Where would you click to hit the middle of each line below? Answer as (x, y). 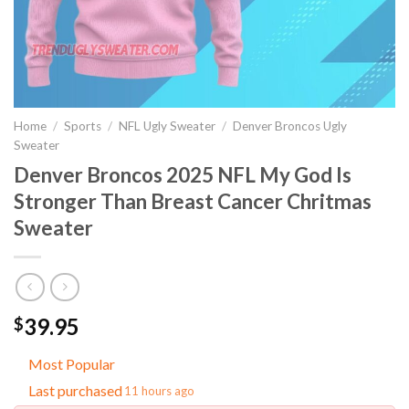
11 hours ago (159, 390)
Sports (83, 126)
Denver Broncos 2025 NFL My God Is (183, 174)
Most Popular (72, 364)
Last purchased (75, 391)
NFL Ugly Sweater (168, 126)
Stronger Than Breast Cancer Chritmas (193, 201)
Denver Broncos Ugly (290, 126)
